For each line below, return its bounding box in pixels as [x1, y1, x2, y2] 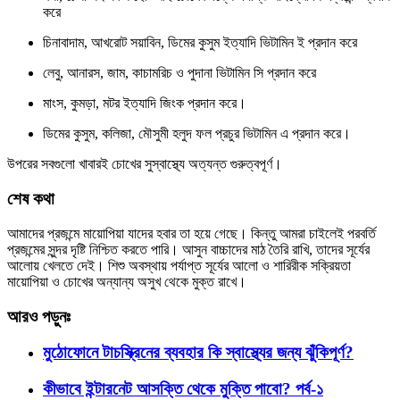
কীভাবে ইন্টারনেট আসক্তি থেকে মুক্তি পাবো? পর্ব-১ [43, 379, 323, 398]
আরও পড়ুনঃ [7, 306, 71, 326]
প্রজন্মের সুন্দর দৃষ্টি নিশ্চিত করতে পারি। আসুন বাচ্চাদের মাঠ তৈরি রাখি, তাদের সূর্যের [7, 241, 370, 257]
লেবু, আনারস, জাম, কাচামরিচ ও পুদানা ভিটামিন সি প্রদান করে [43, 65, 316, 81]
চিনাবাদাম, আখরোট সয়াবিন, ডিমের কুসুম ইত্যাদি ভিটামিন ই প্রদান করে [43, 35, 357, 51]
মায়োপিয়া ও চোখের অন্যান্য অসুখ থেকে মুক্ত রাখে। [7, 273, 246, 289]
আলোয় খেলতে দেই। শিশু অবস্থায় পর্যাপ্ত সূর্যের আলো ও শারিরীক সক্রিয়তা [7, 257, 351, 273]
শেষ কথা [7, 189, 54, 209]
